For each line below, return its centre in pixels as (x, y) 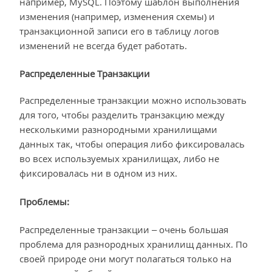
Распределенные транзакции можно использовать (133, 100)
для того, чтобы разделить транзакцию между (122, 115)
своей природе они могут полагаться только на (125, 259)
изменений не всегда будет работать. (103, 45)
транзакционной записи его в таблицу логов (119, 31)
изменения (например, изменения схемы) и (117, 16)
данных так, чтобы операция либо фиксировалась (132, 144)
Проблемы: (44, 201)
